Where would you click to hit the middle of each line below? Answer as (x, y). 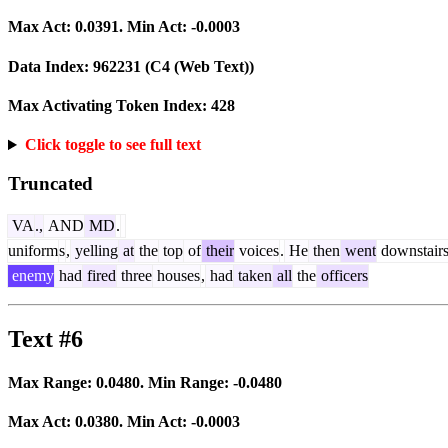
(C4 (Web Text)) (197, 66)
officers (342, 275)
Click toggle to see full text (112, 145)
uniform (33, 250)
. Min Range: (186, 382)
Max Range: (52, 382)
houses (176, 275)
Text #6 (45, 338)
